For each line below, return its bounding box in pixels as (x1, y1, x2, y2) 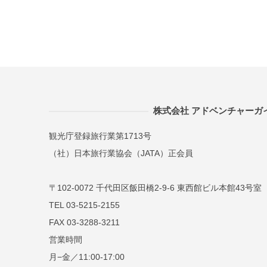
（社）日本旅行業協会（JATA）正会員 (49, 148, 193, 158)
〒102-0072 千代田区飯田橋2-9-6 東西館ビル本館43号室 (49, 183, 262, 193)
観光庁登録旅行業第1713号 (49, 131, 151, 141)
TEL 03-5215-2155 (49, 200, 120, 210)
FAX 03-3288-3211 (49, 218, 120, 227)
